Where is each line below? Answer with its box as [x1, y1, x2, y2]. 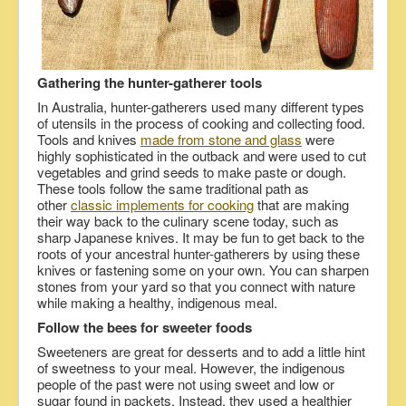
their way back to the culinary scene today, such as [37, 211, 339, 231]
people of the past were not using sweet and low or [37, 374, 334, 394]
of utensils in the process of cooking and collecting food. [37, 113, 365, 133]
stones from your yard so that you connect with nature [37, 276, 355, 296]
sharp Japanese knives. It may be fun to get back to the [37, 227, 364, 247]
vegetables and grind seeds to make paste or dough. [37, 162, 346, 182]
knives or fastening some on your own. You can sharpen [37, 260, 369, 280]
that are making [254, 195, 349, 215]
